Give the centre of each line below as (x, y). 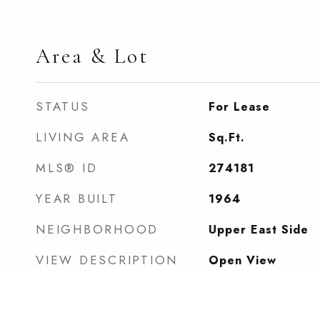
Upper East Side (258, 230)
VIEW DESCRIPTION (107, 260)
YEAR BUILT (77, 199)
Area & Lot (92, 56)
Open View (242, 260)
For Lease (239, 107)
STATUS (63, 106)
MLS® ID (67, 168)
